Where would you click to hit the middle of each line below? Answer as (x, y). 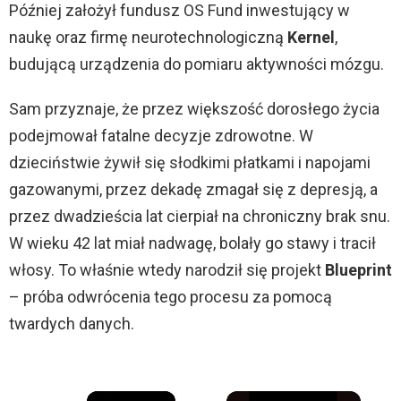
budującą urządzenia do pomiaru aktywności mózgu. (196, 64)
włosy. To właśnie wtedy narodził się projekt (167, 270)
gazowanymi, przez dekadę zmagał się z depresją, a (193, 190)
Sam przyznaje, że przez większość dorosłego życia (194, 109)
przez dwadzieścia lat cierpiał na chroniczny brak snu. (200, 217)
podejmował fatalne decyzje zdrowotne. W (161, 136)
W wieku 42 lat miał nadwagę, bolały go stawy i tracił (192, 243)
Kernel (311, 38)
